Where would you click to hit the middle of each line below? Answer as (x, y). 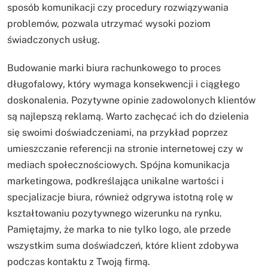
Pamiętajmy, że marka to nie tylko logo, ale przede (119, 230)
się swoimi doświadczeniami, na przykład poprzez (118, 133)
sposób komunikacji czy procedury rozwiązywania (118, 8)
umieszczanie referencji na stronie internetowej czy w (125, 149)
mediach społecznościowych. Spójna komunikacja (118, 165)
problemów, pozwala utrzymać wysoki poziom (109, 24)
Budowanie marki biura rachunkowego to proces (114, 68)
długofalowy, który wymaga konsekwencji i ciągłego (124, 84)
